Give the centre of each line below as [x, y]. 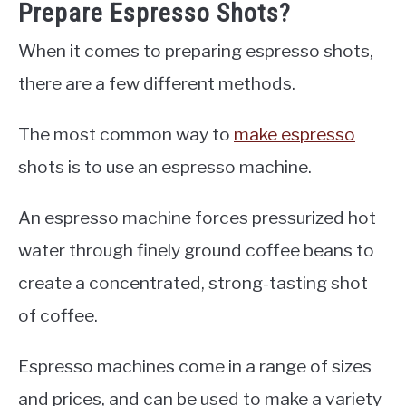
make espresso [295, 135]
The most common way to [126, 135]
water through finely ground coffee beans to [196, 251]
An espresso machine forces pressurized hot [197, 218]
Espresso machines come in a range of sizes [195, 367]
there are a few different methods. [157, 84]
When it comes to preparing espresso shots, [196, 51]
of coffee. [58, 316]
